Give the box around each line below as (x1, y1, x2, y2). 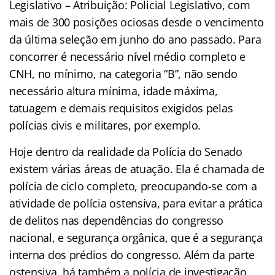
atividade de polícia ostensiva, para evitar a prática (9, 195, 263, 211)
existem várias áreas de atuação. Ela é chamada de (9, 161, 265, 176)
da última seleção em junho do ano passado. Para (9, 31, 261, 47)
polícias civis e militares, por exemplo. (9, 117, 201, 133)
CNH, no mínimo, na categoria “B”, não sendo (9, 66, 238, 81)
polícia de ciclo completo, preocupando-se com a (9, 178, 257, 193)
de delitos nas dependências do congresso (9, 212, 224, 228)
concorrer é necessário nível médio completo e (9, 48, 246, 64)
